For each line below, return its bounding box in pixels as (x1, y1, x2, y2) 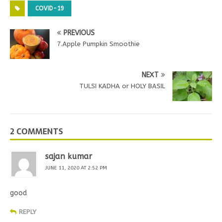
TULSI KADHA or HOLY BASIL (79, 82, 165, 90)
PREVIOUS (63, 29, 95, 38)
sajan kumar (45, 152, 92, 162)
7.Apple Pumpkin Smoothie (57, 40, 140, 48)
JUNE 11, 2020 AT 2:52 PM (45, 165, 107, 171)
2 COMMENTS (10, 125, 63, 138)
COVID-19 (35, 5, 64, 12)
